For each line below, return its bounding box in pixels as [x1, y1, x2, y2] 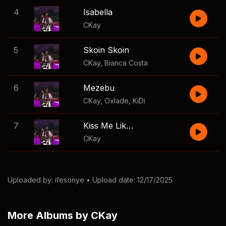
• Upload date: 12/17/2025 [84, 176, 173, 184]
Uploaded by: [8, 176, 55, 184]
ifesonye [55, 176, 84, 184]
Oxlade [104, 96, 129, 105]
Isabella [83, 7, 112, 17]
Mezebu [83, 83, 115, 93]
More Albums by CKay [8, 209, 118, 221]
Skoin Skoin [83, 45, 132, 55]
